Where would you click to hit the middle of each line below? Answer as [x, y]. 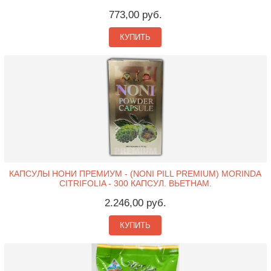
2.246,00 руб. [135, 203]
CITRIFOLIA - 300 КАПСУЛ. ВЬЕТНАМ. [135, 183]
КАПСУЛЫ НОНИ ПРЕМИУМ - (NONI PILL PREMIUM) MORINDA [135, 173]
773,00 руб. [135, 15]
